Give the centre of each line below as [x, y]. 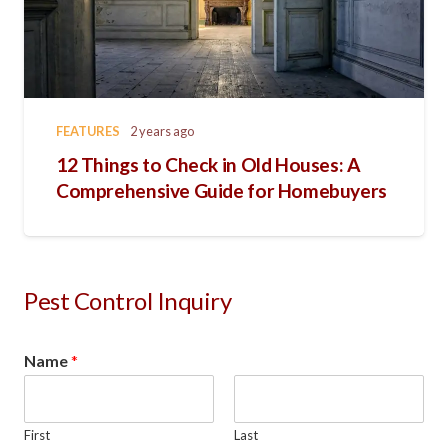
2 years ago [161, 130]
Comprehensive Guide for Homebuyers [221, 190]
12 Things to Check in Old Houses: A [208, 164]
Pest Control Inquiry [128, 300]
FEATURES [88, 130]
